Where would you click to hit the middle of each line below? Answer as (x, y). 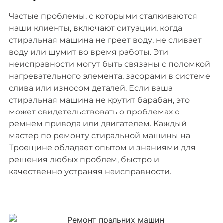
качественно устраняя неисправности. (90, 172)
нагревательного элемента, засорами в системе (109, 76)
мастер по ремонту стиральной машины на (99, 136)
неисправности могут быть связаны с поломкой (109, 64)
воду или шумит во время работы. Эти (88, 52)
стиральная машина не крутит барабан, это (99, 100)
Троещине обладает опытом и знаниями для (102, 148)
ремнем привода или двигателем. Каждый (98, 124)
